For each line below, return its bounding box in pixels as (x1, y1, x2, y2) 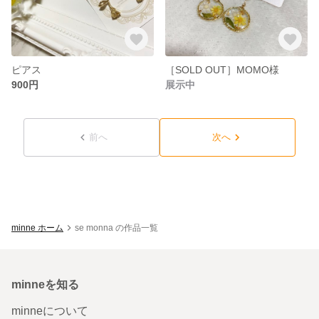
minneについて (11, 304, 88, 317)
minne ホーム (11, 222, 63, 233)
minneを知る (11, 278, 79, 291)
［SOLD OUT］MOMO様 (165, 63, 279, 75)
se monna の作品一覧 (75, 222, 158, 233)
